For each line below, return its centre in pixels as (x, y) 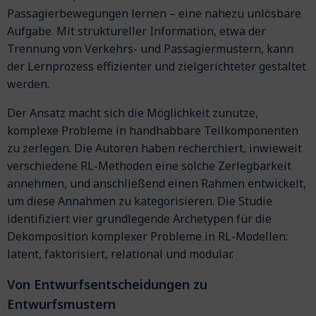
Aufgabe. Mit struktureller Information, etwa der (136, 31)
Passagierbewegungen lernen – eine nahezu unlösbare (154, 14)
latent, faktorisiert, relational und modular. (120, 254)
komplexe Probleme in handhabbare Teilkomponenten (153, 131)
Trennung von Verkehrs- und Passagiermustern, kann (150, 49)
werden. (28, 84)
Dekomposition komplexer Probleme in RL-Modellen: (147, 237)
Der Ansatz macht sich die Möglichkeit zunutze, (133, 113)
